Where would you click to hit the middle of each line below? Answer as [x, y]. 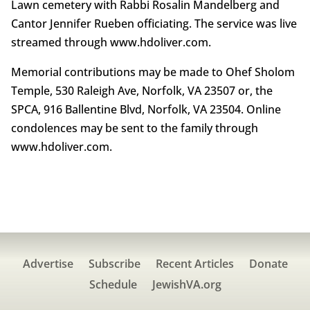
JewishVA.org [186, 285]
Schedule [113, 285]
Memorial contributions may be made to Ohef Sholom [153, 72]
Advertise [48, 264]
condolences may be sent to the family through [134, 128]
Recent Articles [194, 264]
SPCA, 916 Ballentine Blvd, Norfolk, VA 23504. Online [146, 110]
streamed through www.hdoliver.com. [111, 43]
